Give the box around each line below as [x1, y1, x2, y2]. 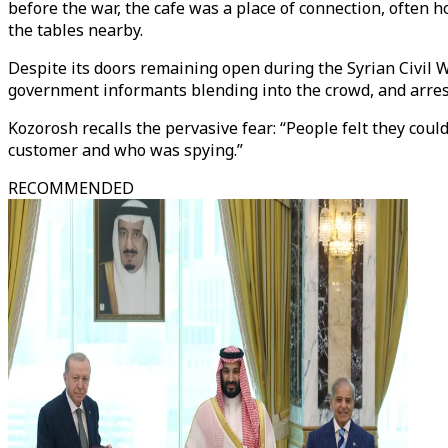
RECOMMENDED [8, 177, 134, 199]
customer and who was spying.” [8, 139, 243, 161]
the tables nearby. [8, 19, 143, 41]
